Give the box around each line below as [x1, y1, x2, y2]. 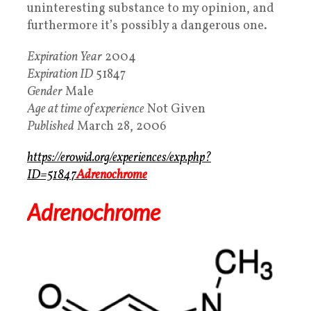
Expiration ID [27, 66, 93, 84]
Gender [27, 83, 62, 101]
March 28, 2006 [74, 118, 167, 136]
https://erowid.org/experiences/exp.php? [27, 149, 211, 167]
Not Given [144, 101, 205, 119]
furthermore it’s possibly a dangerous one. [27, 17, 267, 35]
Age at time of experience [27, 101, 144, 119]
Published [27, 118, 74, 136]
